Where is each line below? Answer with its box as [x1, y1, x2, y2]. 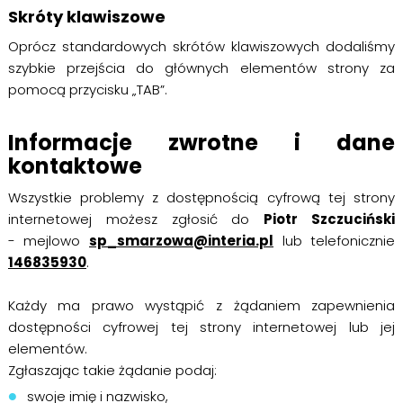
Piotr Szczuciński [264, 210, 396, 228]
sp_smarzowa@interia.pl [89, 231, 273, 250]
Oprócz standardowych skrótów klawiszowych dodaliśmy [7, 37, 396, 56]
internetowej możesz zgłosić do [7, 210, 264, 228]
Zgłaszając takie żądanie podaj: [7, 361, 217, 380]
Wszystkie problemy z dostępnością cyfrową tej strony [7, 188, 396, 207]
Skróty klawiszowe [7, 5, 166, 28]
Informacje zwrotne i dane [7, 128, 396, 157]
